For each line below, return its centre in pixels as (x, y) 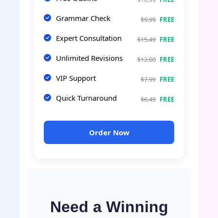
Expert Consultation (89, 38)
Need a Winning (109, 207)
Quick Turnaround (86, 98)
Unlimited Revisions (89, 58)
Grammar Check (83, 18)
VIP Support (76, 78)
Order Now (109, 132)
